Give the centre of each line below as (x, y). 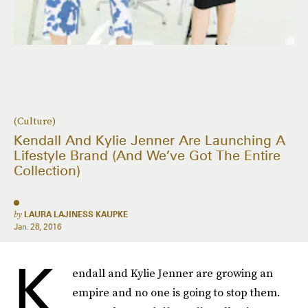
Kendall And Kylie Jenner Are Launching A (150, 141)
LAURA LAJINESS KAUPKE (76, 214)
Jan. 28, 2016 (38, 227)
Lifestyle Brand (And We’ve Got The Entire (147, 156)
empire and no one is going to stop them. (176, 292)
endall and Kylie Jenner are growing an (173, 273)
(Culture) (35, 121)
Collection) (47, 171)
